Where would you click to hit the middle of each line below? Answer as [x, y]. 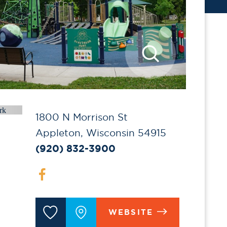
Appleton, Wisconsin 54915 [101, 133]
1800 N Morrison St [81, 117]
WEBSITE [131, 212]
